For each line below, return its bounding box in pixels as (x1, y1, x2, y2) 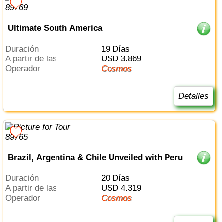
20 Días (105, 173, 130, 183)
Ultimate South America (7, 23, 102, 33)
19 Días (105, 44, 130, 54)
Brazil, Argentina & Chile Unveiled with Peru (7, 152, 183, 162)
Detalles (178, 91, 209, 101)
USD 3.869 (107, 54, 141, 64)
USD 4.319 (107, 183, 141, 193)
